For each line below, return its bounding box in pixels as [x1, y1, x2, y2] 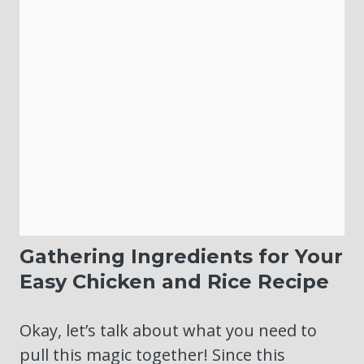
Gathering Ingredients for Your [19, 245, 343, 269]
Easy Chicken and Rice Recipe [19, 270, 329, 294]
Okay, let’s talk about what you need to [19, 319, 317, 342]
